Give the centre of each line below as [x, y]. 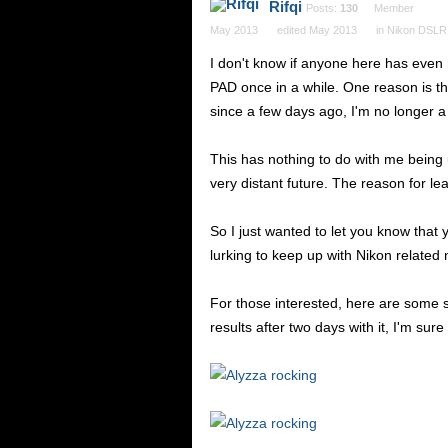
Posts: [323, 8]
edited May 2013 [317, 30]
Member [394, 8]
